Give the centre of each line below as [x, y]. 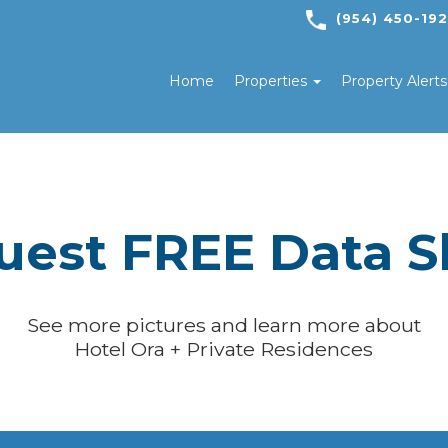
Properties [272, 80]
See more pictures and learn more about [223, 324]
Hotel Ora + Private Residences [224, 348]
